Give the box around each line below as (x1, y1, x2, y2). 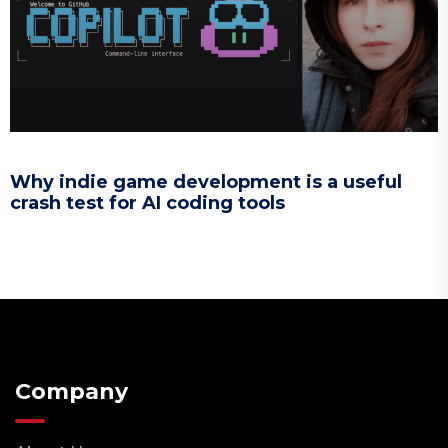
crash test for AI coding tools (10, 192, 285, 215)
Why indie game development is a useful (10, 171, 402, 194)
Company (15, 378, 128, 406)
